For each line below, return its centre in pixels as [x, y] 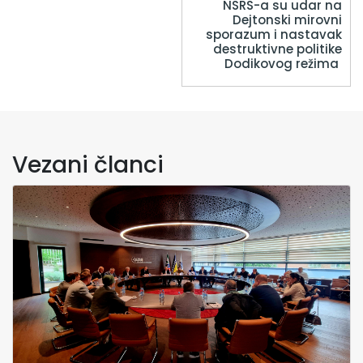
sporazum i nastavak [274, 35]
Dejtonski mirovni [287, 20]
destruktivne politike [278, 49]
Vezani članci [88, 165]
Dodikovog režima [283, 64]
